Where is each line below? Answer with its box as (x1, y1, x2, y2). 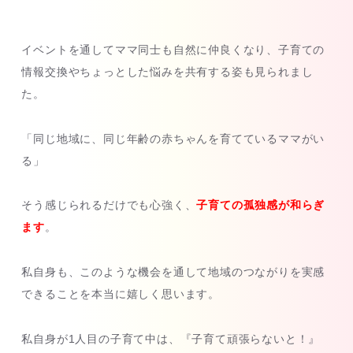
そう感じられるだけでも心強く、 (21, 199, 197, 212)
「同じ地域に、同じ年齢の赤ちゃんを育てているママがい (21, 132, 325, 145)
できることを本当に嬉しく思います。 (21, 288, 220, 301)
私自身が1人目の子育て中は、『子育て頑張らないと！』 (21, 332, 321, 345)
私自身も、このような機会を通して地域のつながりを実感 (21, 266, 325, 279)
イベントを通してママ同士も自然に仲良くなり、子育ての (21, 43, 325, 56)
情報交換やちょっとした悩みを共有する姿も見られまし (21, 65, 314, 78)
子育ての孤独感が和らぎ (196, 199, 325, 212)
